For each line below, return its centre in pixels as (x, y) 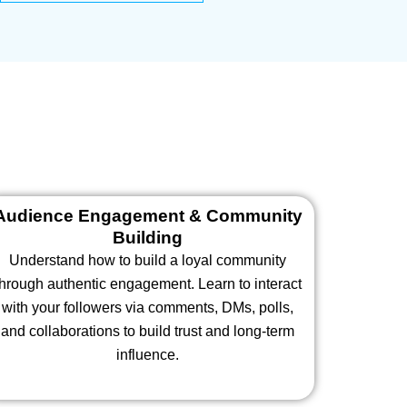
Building (148, 238)
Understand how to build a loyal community (148, 261)
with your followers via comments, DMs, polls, (148, 308)
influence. (148, 355)
